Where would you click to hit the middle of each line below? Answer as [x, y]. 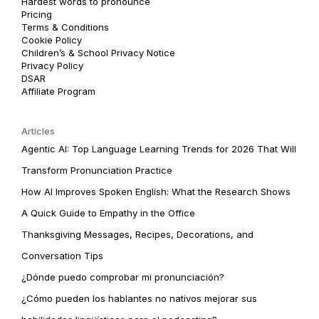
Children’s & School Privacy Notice [98, 52]
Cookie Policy [52, 40]
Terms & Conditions [65, 27]
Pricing [37, 14]
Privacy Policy [52, 65]
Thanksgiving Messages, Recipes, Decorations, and [137, 234]
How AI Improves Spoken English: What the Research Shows [156, 191]
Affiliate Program [58, 91]
